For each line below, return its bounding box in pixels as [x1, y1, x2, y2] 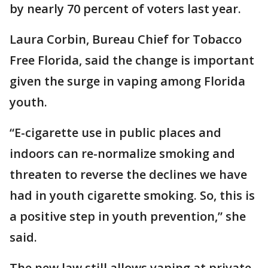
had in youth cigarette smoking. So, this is [10, 187, 255, 203]
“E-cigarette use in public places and [10, 124, 221, 141]
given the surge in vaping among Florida [10, 73, 245, 89]
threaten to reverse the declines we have [10, 166, 247, 182]
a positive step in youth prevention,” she [10, 208, 246, 224]
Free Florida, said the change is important [10, 52, 254, 68]
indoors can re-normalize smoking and [10, 145, 235, 162]
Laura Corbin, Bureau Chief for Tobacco [10, 31, 242, 47]
